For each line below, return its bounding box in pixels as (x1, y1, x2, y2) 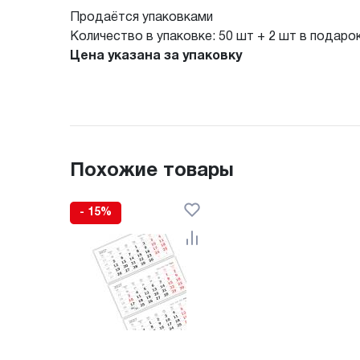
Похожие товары (70, 162, 234, 180)
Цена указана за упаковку (70, 50, 242, 62)
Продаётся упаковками (70, 11, 213, 23)
